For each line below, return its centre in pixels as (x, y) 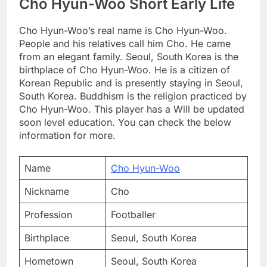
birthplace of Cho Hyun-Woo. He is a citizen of (125, 70)
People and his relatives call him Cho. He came (125, 44)
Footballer (133, 215)
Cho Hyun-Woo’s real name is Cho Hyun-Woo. (123, 31)
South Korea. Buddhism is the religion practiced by (133, 96)
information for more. (67, 136)
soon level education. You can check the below (125, 122)
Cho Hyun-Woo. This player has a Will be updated (132, 109)
